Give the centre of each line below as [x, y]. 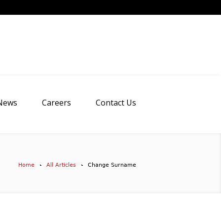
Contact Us [116, 102]
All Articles [61, 165]
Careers [56, 102]
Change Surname [112, 165]
